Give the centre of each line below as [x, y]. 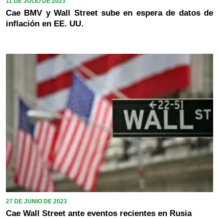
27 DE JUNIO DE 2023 [36, 201]
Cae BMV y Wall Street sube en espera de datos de [109, 13]
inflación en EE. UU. [45, 23]
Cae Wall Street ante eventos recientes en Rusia [99, 213]
